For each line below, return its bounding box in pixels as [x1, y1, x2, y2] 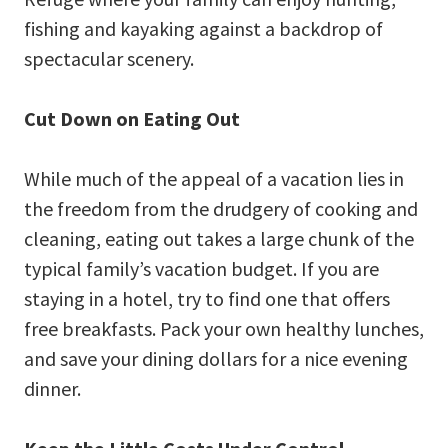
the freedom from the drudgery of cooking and [24, 195, 418, 221]
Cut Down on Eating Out [24, 105, 240, 131]
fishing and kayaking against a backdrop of [24, 15, 383, 41]
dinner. [24, 375, 81, 401]
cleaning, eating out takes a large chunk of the [24, 225, 414, 251]
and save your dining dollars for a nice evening [24, 345, 408, 371]
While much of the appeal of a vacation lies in [24, 165, 404, 191]
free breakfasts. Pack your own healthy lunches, [24, 315, 424, 341]
